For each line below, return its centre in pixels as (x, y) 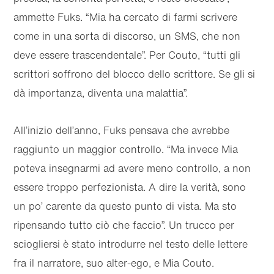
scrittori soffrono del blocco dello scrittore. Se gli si (135, 74)
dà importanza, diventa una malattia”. (101, 93)
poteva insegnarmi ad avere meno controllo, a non (132, 168)
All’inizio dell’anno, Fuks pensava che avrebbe (122, 131)
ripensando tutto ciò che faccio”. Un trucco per (124, 225)
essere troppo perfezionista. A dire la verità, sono (130, 187)
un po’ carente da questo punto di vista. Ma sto (125, 206)
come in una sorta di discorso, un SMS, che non (127, 36)
